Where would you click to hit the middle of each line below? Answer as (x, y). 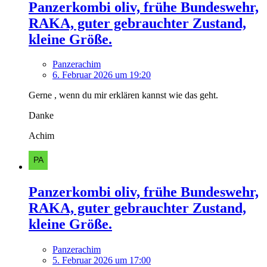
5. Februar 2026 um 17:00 (102, 260)
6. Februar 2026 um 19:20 (102, 75)
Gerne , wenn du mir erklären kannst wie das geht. (123, 95)
